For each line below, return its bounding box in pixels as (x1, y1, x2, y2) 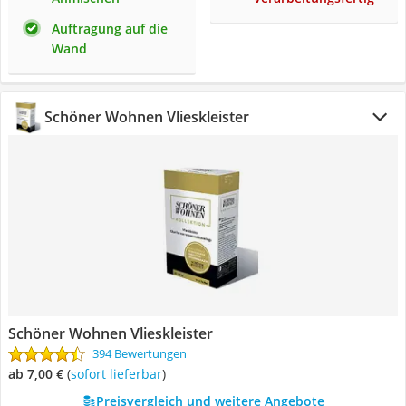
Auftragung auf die (52, 20, 168, 37)
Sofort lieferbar (77, 365, 162, 382)
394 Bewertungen (92, 345, 187, 362)
